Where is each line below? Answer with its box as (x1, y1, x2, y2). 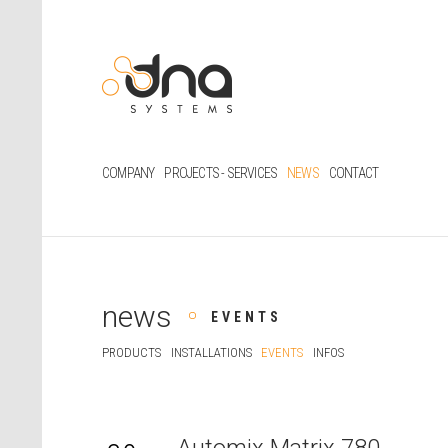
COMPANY (102, 165, 155, 182)
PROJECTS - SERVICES (164, 165, 278, 182)
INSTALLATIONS (170, 345, 252, 361)
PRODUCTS (102, 345, 161, 361)
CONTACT (328, 165, 379, 182)
